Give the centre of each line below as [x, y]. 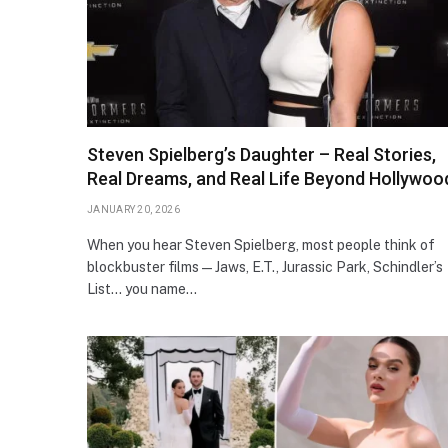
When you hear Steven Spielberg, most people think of [261, 244]
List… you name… [142, 288]
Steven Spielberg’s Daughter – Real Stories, [261, 154]
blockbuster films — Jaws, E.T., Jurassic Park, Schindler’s [265, 266]
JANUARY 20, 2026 [133, 209]
